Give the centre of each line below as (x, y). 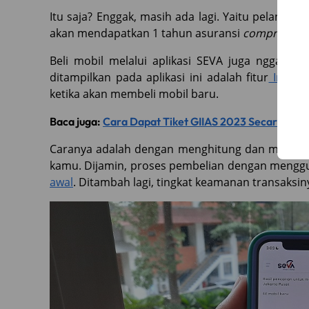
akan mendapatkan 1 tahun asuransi (146, 33)
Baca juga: (76, 121)
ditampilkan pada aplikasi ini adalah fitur (159, 77)
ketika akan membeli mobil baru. (136, 93)
